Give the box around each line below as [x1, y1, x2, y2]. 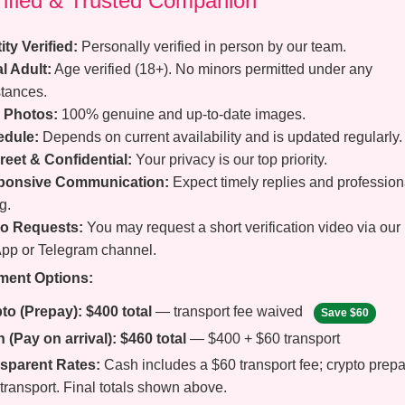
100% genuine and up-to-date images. [58, 107, 306, 123]
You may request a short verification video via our [83, 220, 400, 236]
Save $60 [321, 306, 369, 320]
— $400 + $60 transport [186, 331, 340, 347]
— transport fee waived [152, 304, 306, 320]
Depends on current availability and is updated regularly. [39, 129, 402, 146]
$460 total [120, 331, 186, 347]
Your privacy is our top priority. [132, 152, 327, 168]
